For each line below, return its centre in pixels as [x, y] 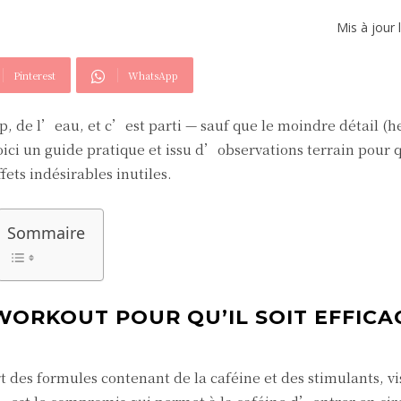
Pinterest [34, 75]
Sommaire [46, 233]
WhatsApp [153, 75]
